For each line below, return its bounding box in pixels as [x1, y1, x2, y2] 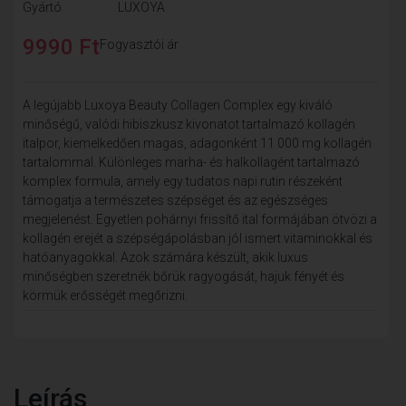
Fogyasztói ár [100, 36, 179, 52]
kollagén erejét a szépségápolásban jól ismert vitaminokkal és [23, 230, 372, 246]
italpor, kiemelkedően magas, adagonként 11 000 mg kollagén [23, 135, 372, 150]
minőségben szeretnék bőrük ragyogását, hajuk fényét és [23, 268, 344, 284]
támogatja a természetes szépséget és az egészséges [23, 192, 328, 208]
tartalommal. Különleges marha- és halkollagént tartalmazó [23, 154, 360, 169]
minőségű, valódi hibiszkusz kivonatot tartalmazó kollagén [23, 116, 355, 131]
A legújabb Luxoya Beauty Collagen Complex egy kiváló [23, 97, 333, 112]
